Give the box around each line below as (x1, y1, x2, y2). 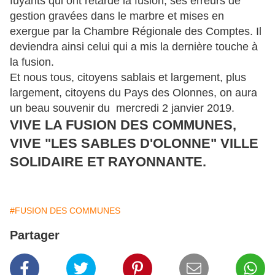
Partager (10, 228, 60, 242)
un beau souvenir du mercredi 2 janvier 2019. (10, 102, 234, 115)
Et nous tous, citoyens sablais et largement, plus (10, 71, 246, 84)
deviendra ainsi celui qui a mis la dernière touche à (10, 41, 258, 53)
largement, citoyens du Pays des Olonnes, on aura (10, 87, 257, 99)
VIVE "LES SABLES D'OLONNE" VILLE (10, 136, 258, 152)
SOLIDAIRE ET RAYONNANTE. (10, 154, 206, 170)
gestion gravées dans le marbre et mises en (10, 10, 224, 23)
